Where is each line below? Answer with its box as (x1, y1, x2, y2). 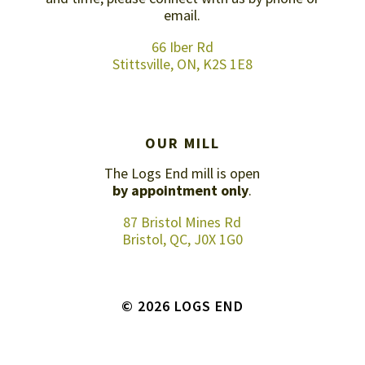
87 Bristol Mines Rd (123, 213, 242, 232)
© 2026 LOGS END (121, 296, 244, 315)
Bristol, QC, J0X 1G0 (121, 230, 243, 249)
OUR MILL (144, 134, 220, 153)
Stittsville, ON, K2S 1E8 (112, 55, 253, 74)
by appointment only (112, 181, 249, 200)
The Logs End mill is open (104, 164, 261, 183)
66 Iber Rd (151, 37, 213, 57)
